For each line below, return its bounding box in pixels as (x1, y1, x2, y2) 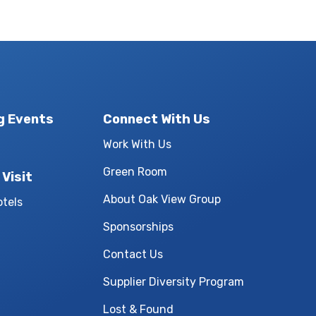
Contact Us (103, 248, 163, 261)
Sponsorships (103, 220, 174, 233)
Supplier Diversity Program (103, 275, 244, 288)
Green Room (103, 165, 167, 178)
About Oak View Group (103, 193, 221, 206)
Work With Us (103, 138, 171, 151)
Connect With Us (103, 111, 210, 127)
